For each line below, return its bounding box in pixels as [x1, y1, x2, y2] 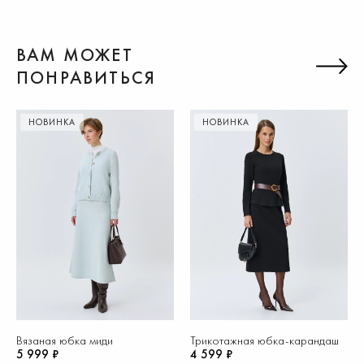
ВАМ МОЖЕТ [16, 42, 133, 67]
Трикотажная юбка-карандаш [190, 331, 339, 349]
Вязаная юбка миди [16, 331, 113, 349]
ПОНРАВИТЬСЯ [16, 65, 157, 89]
